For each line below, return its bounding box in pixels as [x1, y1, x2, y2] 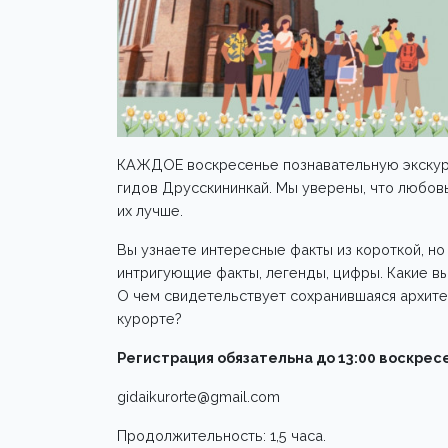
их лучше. [117, 202, 183, 220]
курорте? [117, 310, 182, 328]
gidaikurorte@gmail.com [117, 388, 280, 406]
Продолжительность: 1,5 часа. [117, 427, 326, 445]
